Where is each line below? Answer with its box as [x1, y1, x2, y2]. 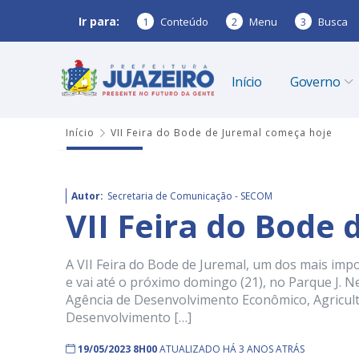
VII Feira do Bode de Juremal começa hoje [111, 126, 333, 139]
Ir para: [79, 13, 119, 29]
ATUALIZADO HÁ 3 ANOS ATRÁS [159, 342, 305, 356]
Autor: [71, 189, 103, 203]
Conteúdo [160, 14, 208, 29]
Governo [289, 73, 341, 91]
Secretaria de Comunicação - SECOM [107, 189, 272, 203]
